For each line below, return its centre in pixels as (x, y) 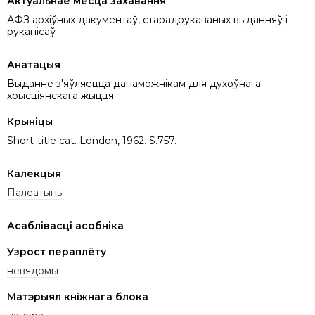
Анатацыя (34, 64)
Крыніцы (30, 121)
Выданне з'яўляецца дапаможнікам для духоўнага (134, 83)
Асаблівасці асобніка (65, 225)
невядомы (33, 270)
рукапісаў (31, 31)
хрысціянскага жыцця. (62, 95)
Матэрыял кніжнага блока (78, 296)
